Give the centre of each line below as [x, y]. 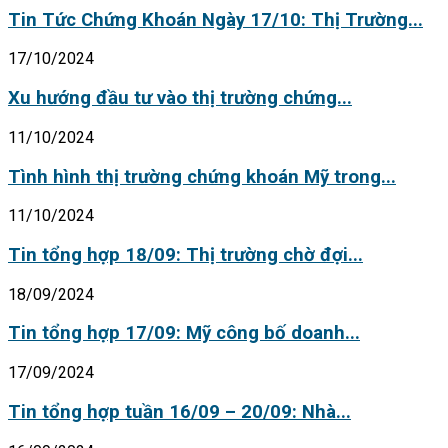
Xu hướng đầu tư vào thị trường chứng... [180, 98]
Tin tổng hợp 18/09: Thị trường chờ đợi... [185, 255]
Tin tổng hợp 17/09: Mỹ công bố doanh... [184, 333]
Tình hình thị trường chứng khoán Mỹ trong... [202, 176]
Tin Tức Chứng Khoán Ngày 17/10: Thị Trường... [215, 19]
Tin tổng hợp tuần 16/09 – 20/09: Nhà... [179, 411]
